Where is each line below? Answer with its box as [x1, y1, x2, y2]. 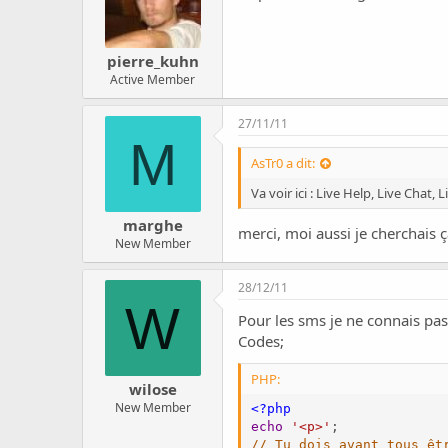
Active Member [110, 71, 195, 89]
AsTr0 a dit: [251, 154, 315, 173]
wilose [128, 379, 177, 400]
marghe [122, 215, 183, 236]
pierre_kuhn [106, 51, 199, 72]
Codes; [238, 331, 284, 352]
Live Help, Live [316, 184, 401, 203]
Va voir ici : [251, 184, 316, 203]
